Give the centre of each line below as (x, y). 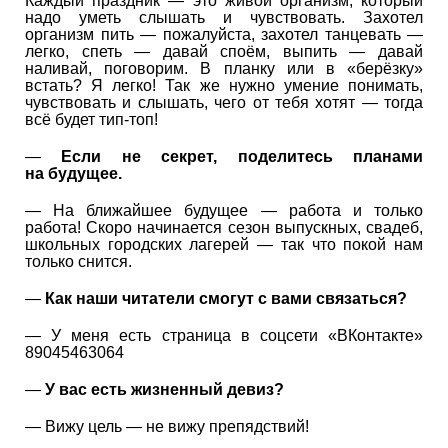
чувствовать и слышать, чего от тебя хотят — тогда (224, 102)
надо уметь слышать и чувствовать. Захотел (224, 17)
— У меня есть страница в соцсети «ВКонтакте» (224, 335)
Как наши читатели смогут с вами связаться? (226, 298)
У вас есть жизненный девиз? (164, 389)
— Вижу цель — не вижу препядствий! (167, 426)
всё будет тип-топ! (91, 119)
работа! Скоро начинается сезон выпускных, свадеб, (224, 227)
